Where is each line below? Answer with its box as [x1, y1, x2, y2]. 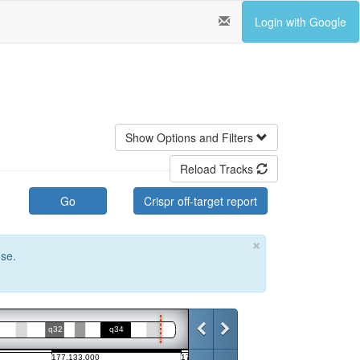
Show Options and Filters [125, 129, 256, 145]
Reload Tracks [180, 161, 256, 177]
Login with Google [255, 14, 346, 30]
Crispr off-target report [144, 193, 257, 209]
